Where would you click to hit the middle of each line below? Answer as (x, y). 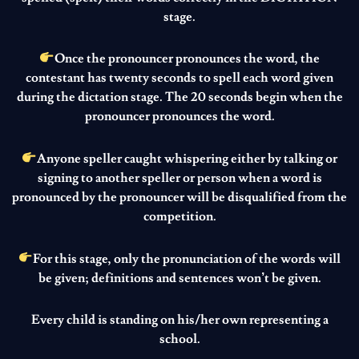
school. (179, 339)
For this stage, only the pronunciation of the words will (187, 258)
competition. (179, 216)
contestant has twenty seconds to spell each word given (179, 78)
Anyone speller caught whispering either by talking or (187, 158)
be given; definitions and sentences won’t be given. (179, 278)
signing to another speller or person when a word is (179, 177)
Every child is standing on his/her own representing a (179, 320)
